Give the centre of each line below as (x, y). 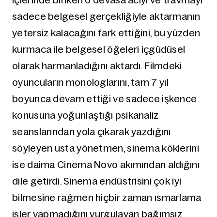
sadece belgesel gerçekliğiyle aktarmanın (106, 16)
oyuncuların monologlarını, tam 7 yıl (90, 82)
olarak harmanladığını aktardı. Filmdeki (97, 66)
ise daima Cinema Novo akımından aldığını (106, 165)
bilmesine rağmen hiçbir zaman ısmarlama (107, 198)
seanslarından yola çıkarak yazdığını (92, 132)
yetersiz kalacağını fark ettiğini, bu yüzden (106, 33)
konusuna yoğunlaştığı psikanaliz (85, 115)
